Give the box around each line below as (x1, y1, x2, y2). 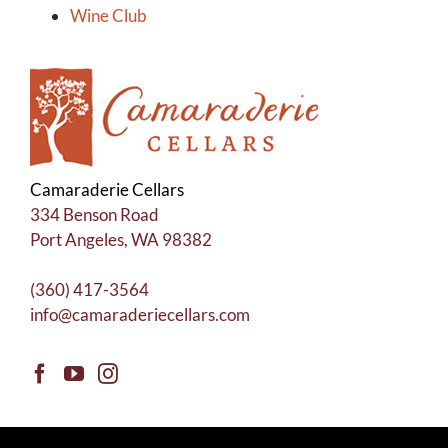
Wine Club (70, 4, 147, 26)
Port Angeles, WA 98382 (30, 228, 212, 250)
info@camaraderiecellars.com (30, 303, 250, 325)
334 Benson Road (30, 203, 159, 225)
